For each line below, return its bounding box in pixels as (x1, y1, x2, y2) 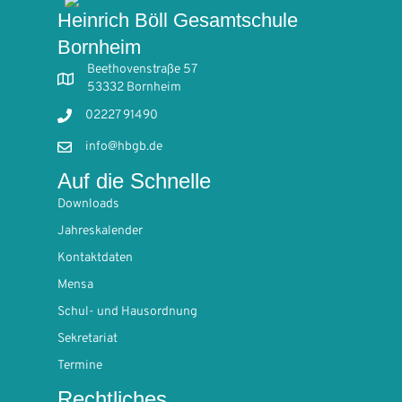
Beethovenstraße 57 (87, 61, 197, 77)
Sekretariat (57, 330, 118, 346)
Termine (57, 357, 102, 373)
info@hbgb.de (85, 138, 162, 154)
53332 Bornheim (87, 79, 181, 95)
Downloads (57, 196, 119, 212)
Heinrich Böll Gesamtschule (57, 8, 298, 31)
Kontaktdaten (57, 249, 133, 266)
